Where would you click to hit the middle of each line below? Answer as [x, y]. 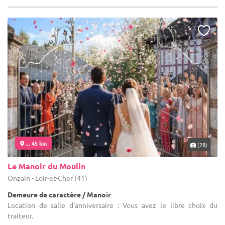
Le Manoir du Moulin [46, 166]
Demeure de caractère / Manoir [59, 194]
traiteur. [20, 215]
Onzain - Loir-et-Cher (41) [47, 178]
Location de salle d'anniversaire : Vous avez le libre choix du [113, 205]
